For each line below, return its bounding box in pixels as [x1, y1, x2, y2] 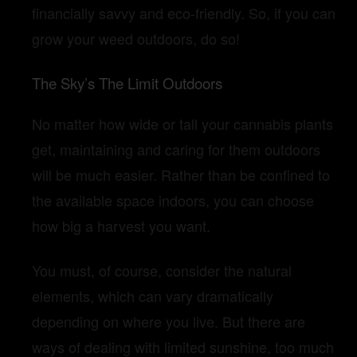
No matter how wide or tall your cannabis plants [32, 113, 333, 135]
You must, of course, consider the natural [32, 260, 292, 281]
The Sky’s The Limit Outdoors [32, 72, 222, 93]
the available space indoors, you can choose [32, 190, 314, 211]
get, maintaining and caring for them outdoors [32, 139, 320, 160]
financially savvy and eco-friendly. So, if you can [32, 2, 335, 23]
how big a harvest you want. [32, 215, 210, 237]
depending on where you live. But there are [32, 311, 305, 332]
